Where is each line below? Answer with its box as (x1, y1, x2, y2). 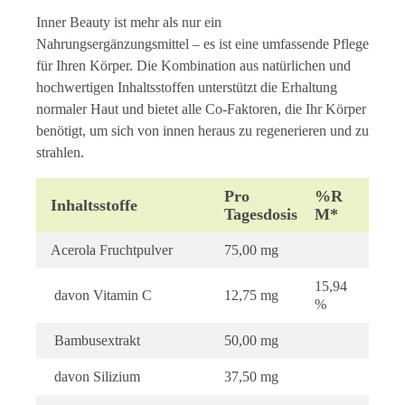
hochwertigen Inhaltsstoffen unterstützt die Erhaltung (36, 79, 337, 95)
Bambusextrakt (51, 332, 140, 348)
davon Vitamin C (51, 287, 152, 303)
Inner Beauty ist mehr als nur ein (36, 14, 221, 30)
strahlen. (36, 144, 84, 160)
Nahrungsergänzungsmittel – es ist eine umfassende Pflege (36, 35, 369, 52)
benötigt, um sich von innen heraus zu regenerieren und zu (36, 122, 369, 138)
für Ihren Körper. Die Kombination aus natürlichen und (36, 57, 351, 73)
